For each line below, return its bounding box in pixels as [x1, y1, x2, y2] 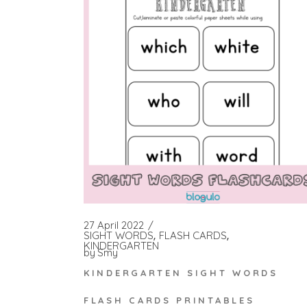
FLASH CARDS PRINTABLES [84, 294, 255, 306]
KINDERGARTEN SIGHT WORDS [84, 267, 278, 278]
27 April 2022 [84, 219, 144, 232]
